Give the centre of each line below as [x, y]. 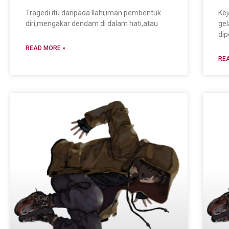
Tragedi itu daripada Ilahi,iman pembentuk [93, 13]
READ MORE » [45, 48]
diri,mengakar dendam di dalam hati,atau [92, 24]
